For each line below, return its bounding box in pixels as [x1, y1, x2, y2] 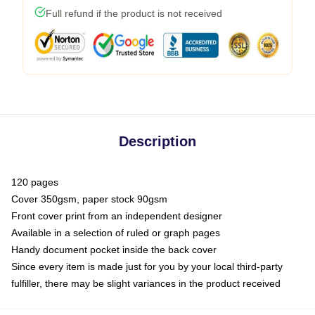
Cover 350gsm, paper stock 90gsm [11, 193, 167, 205]
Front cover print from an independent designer [11, 210, 222, 221]
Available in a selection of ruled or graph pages [11, 227, 220, 238]
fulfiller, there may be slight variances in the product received [11, 278, 281, 289]
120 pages [11, 176, 58, 188]
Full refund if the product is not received [46, 8, 222, 19]
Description [119, 134, 196, 149]
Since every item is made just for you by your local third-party [11, 261, 283, 272]
